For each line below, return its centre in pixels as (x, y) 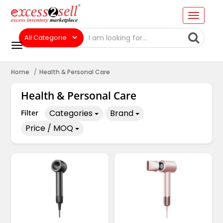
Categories (71, 113)
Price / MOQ (49, 128)
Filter (29, 113)
